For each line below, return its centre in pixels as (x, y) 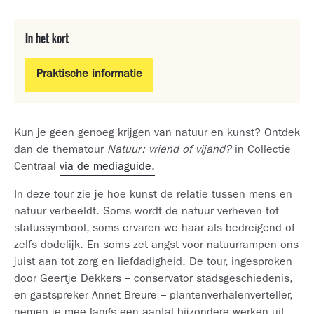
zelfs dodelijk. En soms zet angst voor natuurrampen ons (156, 246)
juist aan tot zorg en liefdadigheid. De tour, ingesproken (153, 263)
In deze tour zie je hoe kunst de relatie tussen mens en (153, 196)
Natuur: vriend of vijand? (169, 151)
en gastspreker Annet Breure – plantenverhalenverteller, (153, 296)
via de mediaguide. (107, 168)
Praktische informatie (89, 75)
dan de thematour (61, 151)
